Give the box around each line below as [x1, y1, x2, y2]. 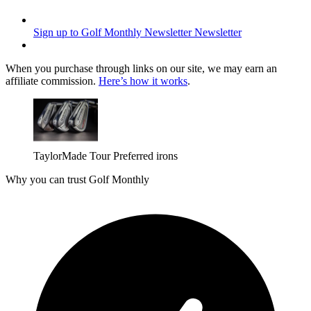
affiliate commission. [6, 75, 99, 87]
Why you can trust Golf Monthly [6, 174, 149, 186]
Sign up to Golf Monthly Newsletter [33, 26, 192, 39]
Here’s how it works [99, 75, 187, 87]
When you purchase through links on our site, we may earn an [6, 62, 277, 75]
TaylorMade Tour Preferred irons [33, 150, 178, 162]
